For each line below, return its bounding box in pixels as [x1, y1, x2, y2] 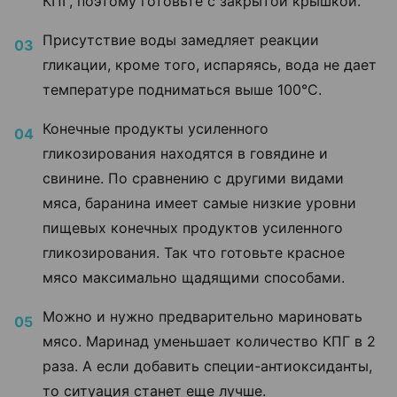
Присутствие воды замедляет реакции [43, 30, 319, 49]
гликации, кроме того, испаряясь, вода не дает [43, 55, 377, 74]
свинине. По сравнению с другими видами [43, 168, 344, 187]
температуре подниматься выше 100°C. [43, 80, 322, 98]
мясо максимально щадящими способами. [43, 268, 345, 286]
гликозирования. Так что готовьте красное [43, 243, 345, 261]
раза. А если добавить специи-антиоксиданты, [43, 356, 372, 375]
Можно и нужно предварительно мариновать [43, 307, 362, 325]
